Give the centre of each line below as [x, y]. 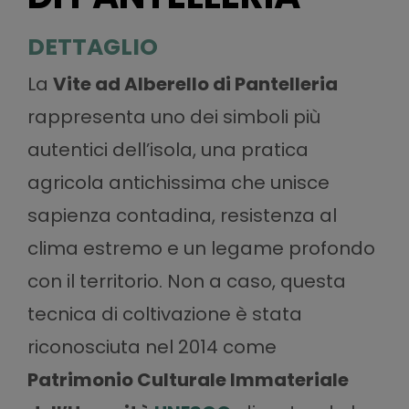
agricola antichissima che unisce [178, 182]
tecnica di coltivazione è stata [164, 314]
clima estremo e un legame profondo [201, 248]
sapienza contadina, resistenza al [182, 215]
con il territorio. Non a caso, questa [186, 281]
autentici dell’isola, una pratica [168, 149]
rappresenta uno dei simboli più [173, 116]
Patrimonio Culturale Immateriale [188, 379]
